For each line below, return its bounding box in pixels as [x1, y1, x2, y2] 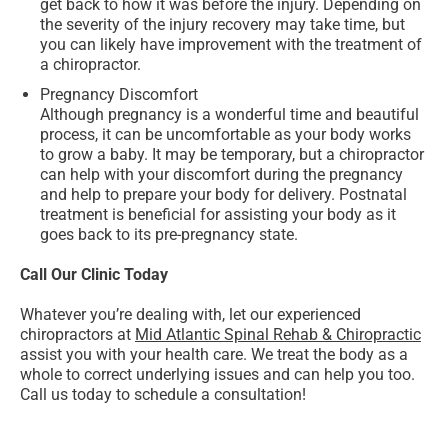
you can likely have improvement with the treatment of [40, 35, 422, 55]
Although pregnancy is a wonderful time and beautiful [40, 105, 419, 125]
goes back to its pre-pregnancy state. [40, 225, 298, 245]
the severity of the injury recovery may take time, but [40, 15, 405, 35]
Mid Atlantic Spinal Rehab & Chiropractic [135, 325, 421, 345]
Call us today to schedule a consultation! [20, 385, 306, 405]
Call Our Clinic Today [20, 265, 168, 285]
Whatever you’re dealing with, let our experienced [20, 305, 361, 325]
